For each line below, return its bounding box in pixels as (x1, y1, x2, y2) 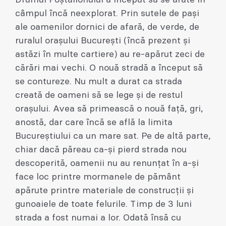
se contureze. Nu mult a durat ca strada (15, 77, 182, 87)
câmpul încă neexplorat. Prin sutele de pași (15, 9, 199, 19)
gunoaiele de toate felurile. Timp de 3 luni (15, 200, 192, 209)
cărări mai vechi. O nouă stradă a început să (15, 64, 203, 73)
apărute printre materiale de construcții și (15, 186, 194, 196)
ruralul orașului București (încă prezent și (15, 36, 190, 46)
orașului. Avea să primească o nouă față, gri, (15, 104, 203, 114)
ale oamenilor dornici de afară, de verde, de (15, 23, 199, 32)
